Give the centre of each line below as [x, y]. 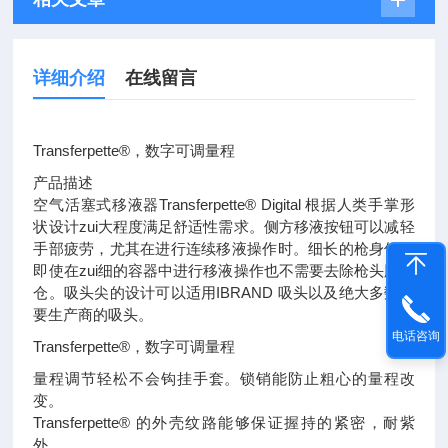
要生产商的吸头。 [93, 314]
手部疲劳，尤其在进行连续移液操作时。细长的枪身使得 [224, 248]
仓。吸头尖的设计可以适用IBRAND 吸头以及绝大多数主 [224, 292]
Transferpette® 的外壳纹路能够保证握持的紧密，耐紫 [224, 422]
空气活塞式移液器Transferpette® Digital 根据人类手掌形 [224, 204]
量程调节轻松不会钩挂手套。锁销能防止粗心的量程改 [224, 378]
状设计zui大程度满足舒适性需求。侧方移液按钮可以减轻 [224, 226]
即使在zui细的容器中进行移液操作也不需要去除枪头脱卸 [224, 270]
